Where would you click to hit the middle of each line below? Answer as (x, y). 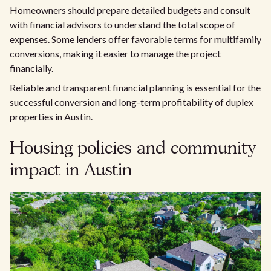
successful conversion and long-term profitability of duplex (132, 102)
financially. (31, 68)
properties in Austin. (51, 117)
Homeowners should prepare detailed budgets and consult (130, 10)
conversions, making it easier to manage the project (115, 54)
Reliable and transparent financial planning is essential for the (135, 88)
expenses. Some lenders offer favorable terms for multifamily (135, 39)
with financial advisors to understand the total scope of (122, 25)
